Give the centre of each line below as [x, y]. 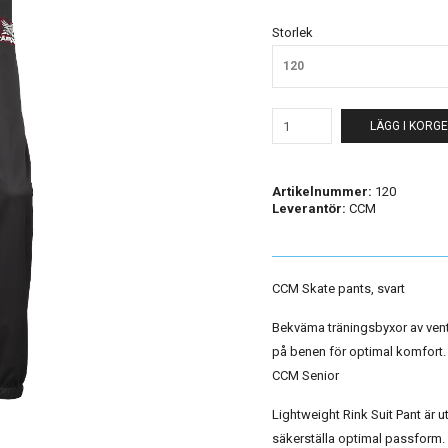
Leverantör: [309, 208]
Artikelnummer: [322, 191]
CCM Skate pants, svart [338, 288]
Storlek [292, 32]
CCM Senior [307, 375]
